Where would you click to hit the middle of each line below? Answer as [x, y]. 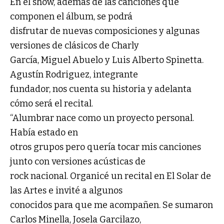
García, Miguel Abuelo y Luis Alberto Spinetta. [107, 60]
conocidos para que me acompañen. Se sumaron [111, 205]
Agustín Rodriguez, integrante [74, 74]
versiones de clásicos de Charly [74, 45]
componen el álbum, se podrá [71, 16]
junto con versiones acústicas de [78, 161]
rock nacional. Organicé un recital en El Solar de [110, 176]
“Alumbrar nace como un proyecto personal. [102, 118]
